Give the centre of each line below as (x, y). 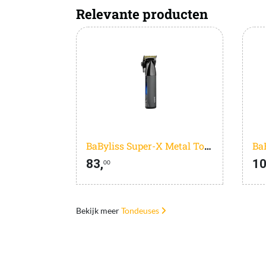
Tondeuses (141, 210)
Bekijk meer (98, 210)
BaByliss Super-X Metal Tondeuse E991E (207, 145)
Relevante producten (142, 14)
